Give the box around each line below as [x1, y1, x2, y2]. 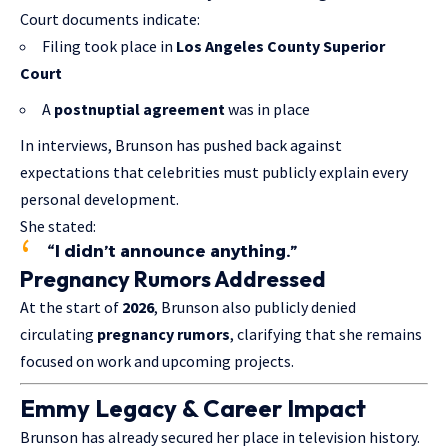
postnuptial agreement [54, 99, 225, 120]
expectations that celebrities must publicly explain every [20, 162, 408, 183]
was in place [225, 99, 310, 120]
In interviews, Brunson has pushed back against [20, 135, 342, 156]
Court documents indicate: [20, 9, 200, 30]
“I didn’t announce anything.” [47, 242, 297, 262]
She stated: [20, 216, 96, 237]
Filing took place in [42, 36, 176, 57]
